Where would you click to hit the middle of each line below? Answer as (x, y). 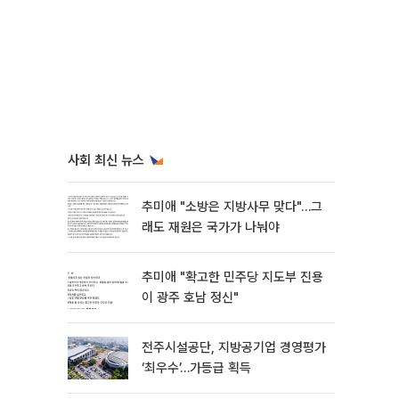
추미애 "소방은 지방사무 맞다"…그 (232, 207)
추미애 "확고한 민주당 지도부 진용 (232, 277)
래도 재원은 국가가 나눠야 (211, 227)
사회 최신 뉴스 (106, 160)
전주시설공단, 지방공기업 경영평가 (234, 347)
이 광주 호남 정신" (190, 297)
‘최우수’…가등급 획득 (196, 368)
